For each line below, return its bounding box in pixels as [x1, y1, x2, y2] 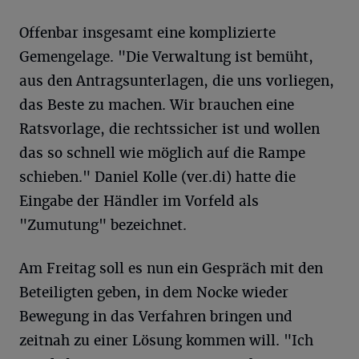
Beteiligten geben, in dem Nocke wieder [19, 284, 288, 302]
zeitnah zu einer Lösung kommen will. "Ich [19, 332, 313, 350]
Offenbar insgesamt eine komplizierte [19, 24, 276, 42]
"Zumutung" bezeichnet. [19, 216, 187, 235]
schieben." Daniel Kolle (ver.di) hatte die [19, 168, 296, 187]
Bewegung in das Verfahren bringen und [19, 308, 292, 326]
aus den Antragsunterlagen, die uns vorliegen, [19, 72, 334, 91]
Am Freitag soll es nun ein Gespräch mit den [19, 260, 323, 278]
